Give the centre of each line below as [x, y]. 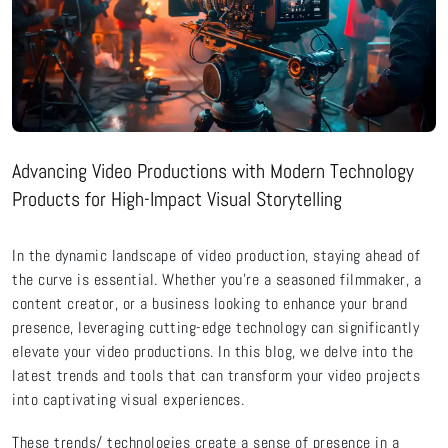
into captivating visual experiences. [128, 399]
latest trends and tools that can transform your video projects [216, 375]
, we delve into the [353, 351]
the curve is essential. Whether [116, 279]
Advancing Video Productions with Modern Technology [213, 170]
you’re [240, 279]
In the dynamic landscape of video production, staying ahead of [216, 255]
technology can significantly [325, 327]
